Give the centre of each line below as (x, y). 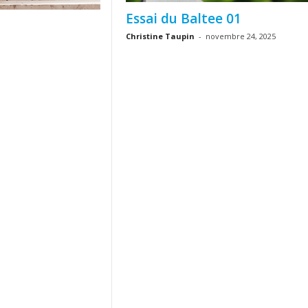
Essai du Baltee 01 (183, 19)
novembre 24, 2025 (240, 36)
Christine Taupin (160, 36)
